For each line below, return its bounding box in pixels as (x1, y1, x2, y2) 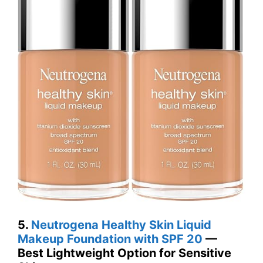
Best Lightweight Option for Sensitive (18, 246, 231, 261)
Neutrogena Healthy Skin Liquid (31, 218, 211, 232)
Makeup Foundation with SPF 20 (18, 232, 203, 247)
